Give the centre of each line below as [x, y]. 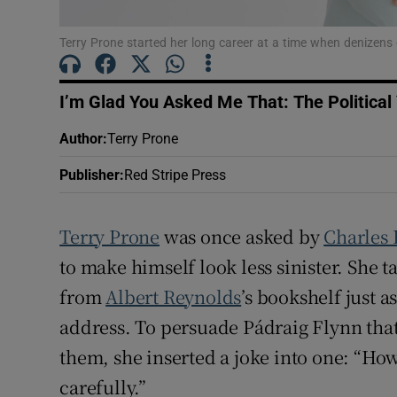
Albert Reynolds [174, 297]
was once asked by [242, 237]
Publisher [90, 175]
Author [82, 139]
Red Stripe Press [175, 175]
